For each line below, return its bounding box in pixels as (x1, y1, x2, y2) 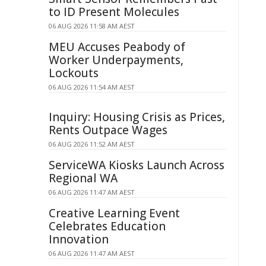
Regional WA (49, 170, 118, 186)
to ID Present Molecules (49, 4, 179, 20)
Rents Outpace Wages (49, 122, 167, 138)
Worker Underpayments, (49, 52, 183, 68)
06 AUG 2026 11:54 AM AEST (49, 83, 135, 91)
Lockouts (49, 65, 99, 81)
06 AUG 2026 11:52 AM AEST (49, 140, 135, 148)
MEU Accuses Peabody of (49, 39, 185, 55)
